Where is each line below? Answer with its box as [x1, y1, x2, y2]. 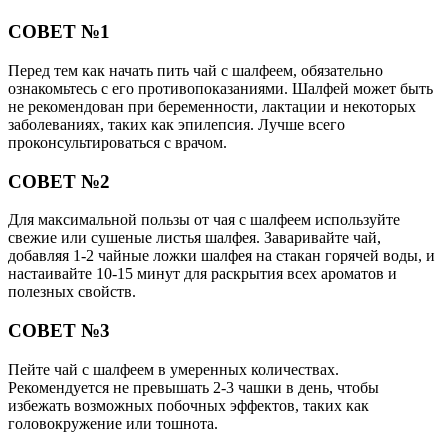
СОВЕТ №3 [8, 320, 110, 342]
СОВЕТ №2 [8, 170, 110, 192]
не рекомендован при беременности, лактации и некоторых [8, 97, 416, 115]
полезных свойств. [8, 283, 136, 301]
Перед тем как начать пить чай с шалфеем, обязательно [8, 61, 383, 79]
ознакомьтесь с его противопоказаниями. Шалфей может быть [8, 79, 433, 97]
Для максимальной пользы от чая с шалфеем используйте [8, 211, 400, 229]
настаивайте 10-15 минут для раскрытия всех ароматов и [8, 265, 397, 283]
